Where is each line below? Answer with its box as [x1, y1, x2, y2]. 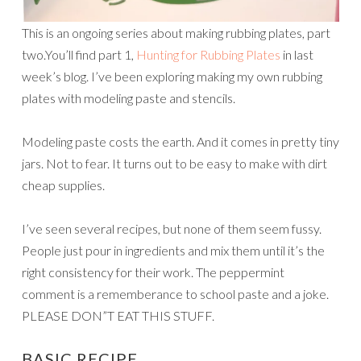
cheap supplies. [22, 177, 105, 193]
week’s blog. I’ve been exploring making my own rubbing [22, 68, 322, 85]
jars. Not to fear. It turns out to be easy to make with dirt [22, 156, 327, 172]
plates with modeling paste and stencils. [22, 90, 235, 106]
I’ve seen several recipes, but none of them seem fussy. [22, 221, 322, 237]
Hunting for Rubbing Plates [134, 47, 280, 63]
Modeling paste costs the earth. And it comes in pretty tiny [22, 134, 339, 150]
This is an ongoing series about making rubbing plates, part [22, 25, 330, 41]
